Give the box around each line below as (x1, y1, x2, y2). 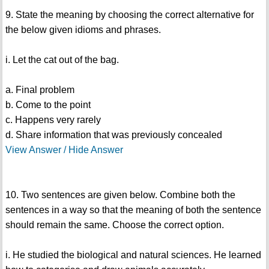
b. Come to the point (5, 100, 91, 110)
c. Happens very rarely (5, 115, 101, 125)
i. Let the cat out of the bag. (5, 55, 119, 65)
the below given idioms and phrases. (5, 25, 161, 35)
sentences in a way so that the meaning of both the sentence (5, 205, 261, 216)
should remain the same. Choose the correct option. (5, 220, 224, 231)
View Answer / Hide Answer (5, 145, 123, 156)
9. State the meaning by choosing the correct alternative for (5, 10, 254, 20)
